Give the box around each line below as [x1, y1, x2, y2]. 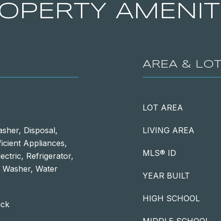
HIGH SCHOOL [143, 193, 200, 203]
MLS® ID [143, 148, 176, 158]
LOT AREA [143, 103, 183, 112]
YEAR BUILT [143, 171, 190, 181]
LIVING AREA [143, 125, 194, 135]
